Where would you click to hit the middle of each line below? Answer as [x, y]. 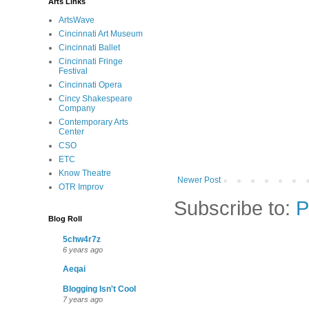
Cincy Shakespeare [96, 99]
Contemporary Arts [93, 122]
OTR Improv [81, 187]
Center [71, 132]
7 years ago [83, 299]
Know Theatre [85, 173]
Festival [73, 71]
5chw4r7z [82, 239]
